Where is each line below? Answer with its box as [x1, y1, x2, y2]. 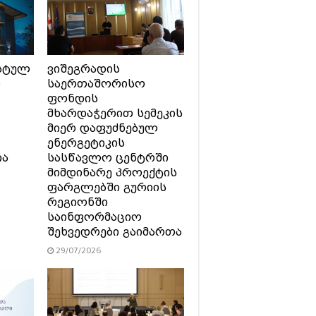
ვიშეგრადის [47, 62, 120, 75]
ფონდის [47, 92, 98, 105]
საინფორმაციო [47, 210, 142, 224]
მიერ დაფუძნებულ [47, 121, 158, 135]
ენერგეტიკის [47, 136, 125, 150]
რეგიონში [47, 195, 108, 209]
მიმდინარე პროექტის [47, 166, 177, 179]
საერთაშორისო [47, 77, 145, 90]
